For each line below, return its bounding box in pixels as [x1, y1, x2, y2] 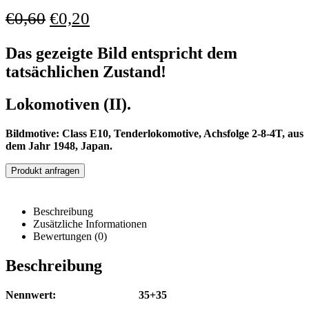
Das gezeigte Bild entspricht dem [6, 44, 237, 63]
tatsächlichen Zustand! [6, 63, 166, 81]
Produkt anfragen [11, 166, 79, 177]
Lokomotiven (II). [6, 95, 131, 114]
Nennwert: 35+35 [6, 288, 167, 301]
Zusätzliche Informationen [33, 218, 147, 230]
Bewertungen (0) [33, 230, 107, 243]
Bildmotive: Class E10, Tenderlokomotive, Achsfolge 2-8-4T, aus [6, 128, 303, 140]
